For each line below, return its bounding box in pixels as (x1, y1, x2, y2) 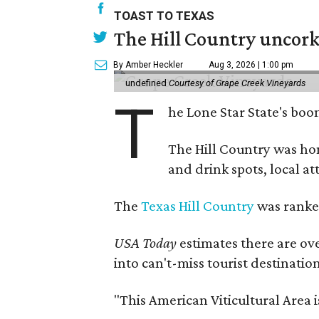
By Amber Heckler (113, 60, 184, 70)
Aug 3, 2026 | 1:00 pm (209, 60, 294, 70)
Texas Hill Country (141, 197, 255, 214)
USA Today (114, 234, 180, 251)
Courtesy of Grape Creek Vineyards (169, 78, 306, 88)
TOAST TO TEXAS (114, 9, 215, 23)
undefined (125, 78, 169, 88)
